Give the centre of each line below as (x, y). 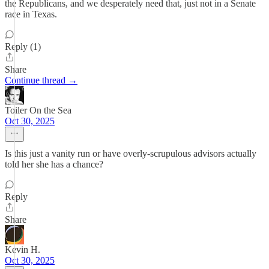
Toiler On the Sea (38, 110)
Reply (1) (23, 47)
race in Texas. (31, 14)
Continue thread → (41, 80)
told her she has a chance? (54, 164)
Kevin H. (23, 249)
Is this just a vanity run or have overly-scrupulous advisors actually (131, 153)
